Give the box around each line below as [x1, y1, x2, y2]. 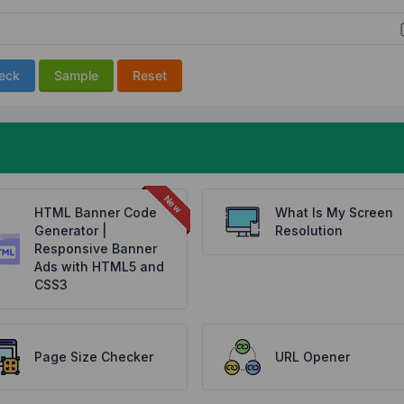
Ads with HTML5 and [34, 259, 165, 274]
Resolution [274, 223, 343, 238]
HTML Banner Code [34, 205, 158, 220]
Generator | [34, 223, 107, 238]
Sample [54, 68, 98, 83]
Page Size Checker [34, 349, 154, 364]
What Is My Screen [274, 205, 393, 220]
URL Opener [274, 349, 350, 364]
